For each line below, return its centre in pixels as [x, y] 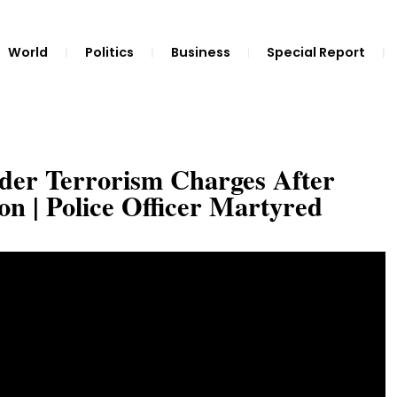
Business [200, 52]
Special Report [316, 52]
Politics [109, 52]
